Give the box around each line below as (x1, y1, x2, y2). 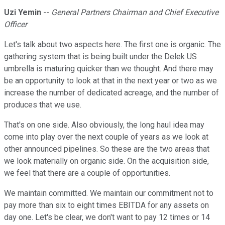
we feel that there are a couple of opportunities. (4, 168, 170, 178)
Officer (4, 20, 27, 30)
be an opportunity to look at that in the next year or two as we (4, 76, 217, 86)
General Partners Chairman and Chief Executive (51, 8, 218, 18)
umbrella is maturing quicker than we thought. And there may (4, 64, 213, 74)
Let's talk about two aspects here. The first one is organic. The (4, 40, 221, 50)
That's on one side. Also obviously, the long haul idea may (4, 120, 204, 130)
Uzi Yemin (4, 8, 41, 18)
